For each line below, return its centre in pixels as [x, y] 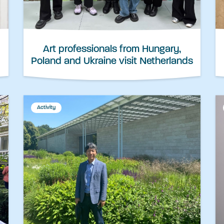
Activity [46, 108]
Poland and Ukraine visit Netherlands [112, 62]
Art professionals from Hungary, [112, 50]
